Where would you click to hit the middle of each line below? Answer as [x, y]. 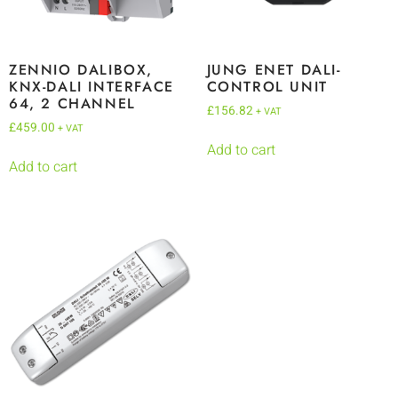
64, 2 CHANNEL [72, 103]
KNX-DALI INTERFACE [92, 86]
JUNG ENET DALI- [274, 69]
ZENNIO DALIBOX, [81, 69]
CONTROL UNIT [267, 86]
